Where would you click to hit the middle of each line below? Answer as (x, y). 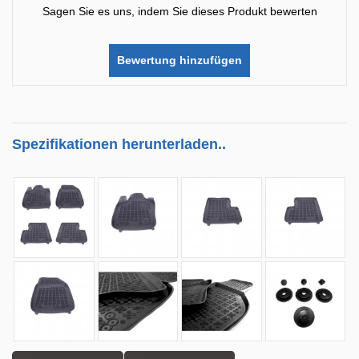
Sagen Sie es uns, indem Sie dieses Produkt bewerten (179, 11)
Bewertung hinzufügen (179, 60)
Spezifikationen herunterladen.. (119, 144)
